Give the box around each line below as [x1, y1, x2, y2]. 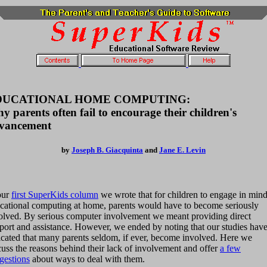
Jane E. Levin [159, 145, 206, 154]
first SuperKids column [11, 190, 98, 200]
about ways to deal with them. [30, 254, 145, 265]
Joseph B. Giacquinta [72, 145, 143, 154]
